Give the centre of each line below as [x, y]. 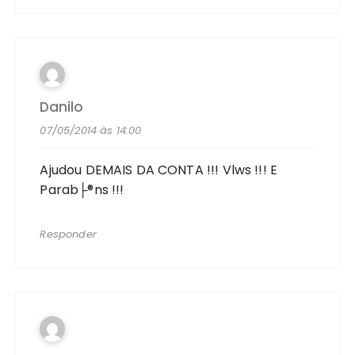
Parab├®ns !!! [82, 189]
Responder [68, 234]
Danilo [62, 107]
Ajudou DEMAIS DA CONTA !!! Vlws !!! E [159, 170]
